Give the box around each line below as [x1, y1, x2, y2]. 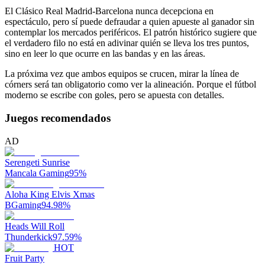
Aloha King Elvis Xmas [5, 189, 95, 199]
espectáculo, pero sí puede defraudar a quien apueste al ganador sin [5, 17, 254, 27]
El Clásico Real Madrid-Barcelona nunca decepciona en [5, 6, 214, 17]
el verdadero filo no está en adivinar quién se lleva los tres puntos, [5, 38, 249, 49]
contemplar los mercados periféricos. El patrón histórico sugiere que [5, 27, 257, 38]
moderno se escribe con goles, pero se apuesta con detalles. [5, 90, 224, 101]
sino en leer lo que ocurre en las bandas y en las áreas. [5, 49, 205, 59]
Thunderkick [5, 231, 53, 242]
